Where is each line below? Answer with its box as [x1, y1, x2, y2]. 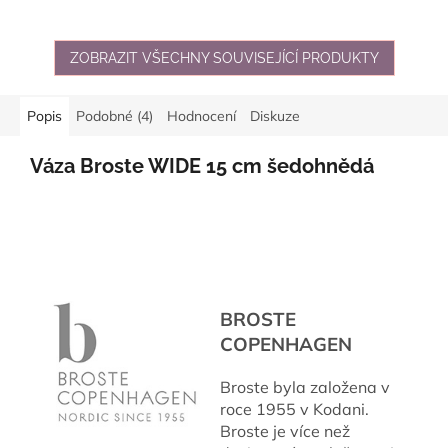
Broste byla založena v [220, 377, 390, 398]
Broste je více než [220, 421, 350, 442]
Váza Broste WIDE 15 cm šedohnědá [30, 153, 374, 178]
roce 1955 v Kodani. [220, 399, 369, 420]
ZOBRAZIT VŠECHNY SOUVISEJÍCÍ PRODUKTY [69, 49, 379, 66]
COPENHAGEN [220, 332, 352, 357]
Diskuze [250, 106, 300, 125]
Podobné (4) [76, 106, 153, 125]
